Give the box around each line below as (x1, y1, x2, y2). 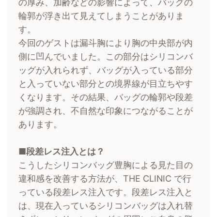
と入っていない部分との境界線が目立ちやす (18, 78, 193, 89)
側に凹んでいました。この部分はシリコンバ (18, 51, 193, 62)
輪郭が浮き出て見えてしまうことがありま (18, 11, 185, 21)
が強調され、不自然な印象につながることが (18, 106, 193, 116)
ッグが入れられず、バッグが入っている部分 (18, 65, 193, 76)
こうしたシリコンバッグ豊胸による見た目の (18, 160, 193, 170)
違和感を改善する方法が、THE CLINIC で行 (18, 173, 192, 184)
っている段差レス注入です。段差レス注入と (18, 187, 193, 198)
